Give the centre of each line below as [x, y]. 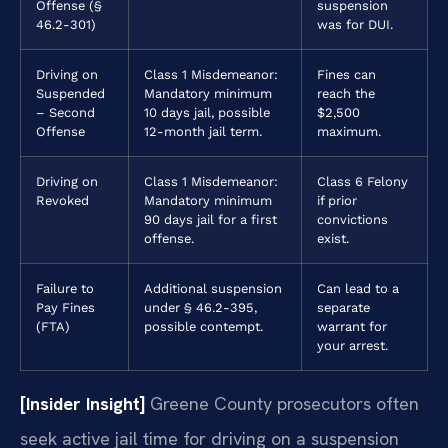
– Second [65, 112]
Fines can [346, 74]
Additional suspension [213, 288]
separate [343, 307]
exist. [333, 238]
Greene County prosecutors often [282, 403]
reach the [346, 93]
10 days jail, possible [207, 112]
